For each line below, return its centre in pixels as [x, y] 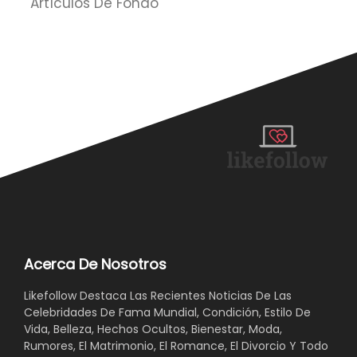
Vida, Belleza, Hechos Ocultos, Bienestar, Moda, [153, 329]
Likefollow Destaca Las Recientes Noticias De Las [158, 295]
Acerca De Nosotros [95, 264]
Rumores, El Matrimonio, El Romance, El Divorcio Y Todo [176, 345]
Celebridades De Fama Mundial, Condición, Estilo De [167, 312]
